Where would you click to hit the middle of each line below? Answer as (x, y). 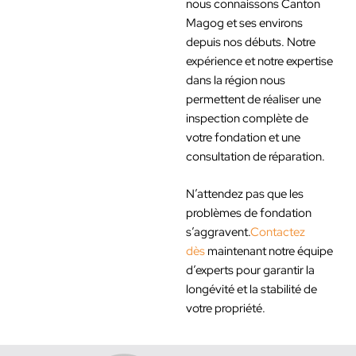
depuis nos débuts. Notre (251, 41)
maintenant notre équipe (269, 251)
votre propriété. (226, 308)
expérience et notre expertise (259, 60)
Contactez (278, 232)
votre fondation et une (243, 137)
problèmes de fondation (249, 213)
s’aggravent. (218, 232)
